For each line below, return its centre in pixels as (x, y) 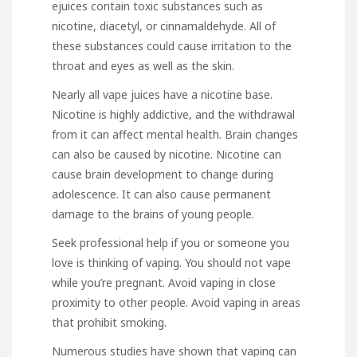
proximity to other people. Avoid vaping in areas (176, 302)
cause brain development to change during (163, 174)
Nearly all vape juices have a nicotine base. (162, 94)
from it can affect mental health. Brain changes (175, 134)
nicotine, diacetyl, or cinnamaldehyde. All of (164, 25)
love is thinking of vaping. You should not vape (171, 262)
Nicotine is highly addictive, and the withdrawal (173, 114)
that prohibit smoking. (109, 322)
